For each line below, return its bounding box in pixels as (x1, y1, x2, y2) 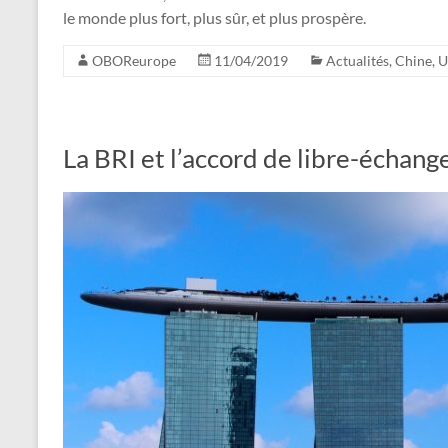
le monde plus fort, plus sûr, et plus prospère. (63, 7, 366, 27)
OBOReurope (92, 51, 176, 69)
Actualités (326, 51, 389, 69)
